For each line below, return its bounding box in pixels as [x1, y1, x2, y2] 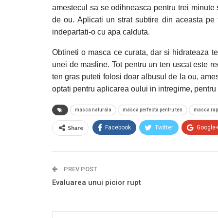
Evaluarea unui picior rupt [52, 178, 141, 187]
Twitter [155, 124, 173, 131]
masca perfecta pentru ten [123, 107, 182, 112]
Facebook [105, 124, 131, 131]
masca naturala [75, 107, 111, 112]
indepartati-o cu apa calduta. [52, 28, 150, 36]
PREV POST [62, 165, 97, 173]
